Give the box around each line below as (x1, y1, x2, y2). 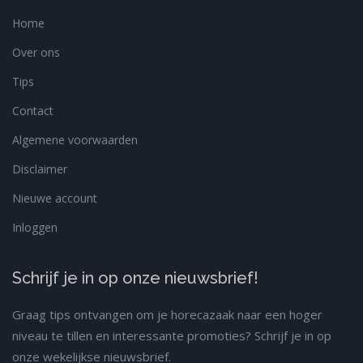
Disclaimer (12, 161, 67, 177)
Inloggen (12, 220, 58, 236)
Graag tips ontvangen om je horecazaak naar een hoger (12, 306, 322, 323)
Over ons (12, 45, 60, 61)
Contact (12, 103, 53, 119)
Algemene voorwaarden (12, 132, 138, 148)
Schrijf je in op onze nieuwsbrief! (12, 268, 258, 288)
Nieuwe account (12, 190, 97, 207)
